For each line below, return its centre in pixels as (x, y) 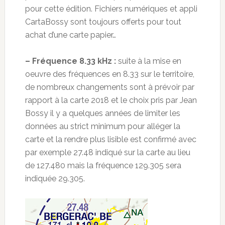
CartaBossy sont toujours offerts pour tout (103, 22)
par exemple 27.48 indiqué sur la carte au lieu (107, 153)
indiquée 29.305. (55, 179)
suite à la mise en (149, 61)
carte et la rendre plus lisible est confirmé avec (110, 140)
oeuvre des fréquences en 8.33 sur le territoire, (109, 74)
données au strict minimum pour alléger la (102, 127)
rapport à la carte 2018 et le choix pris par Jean (111, 100)
